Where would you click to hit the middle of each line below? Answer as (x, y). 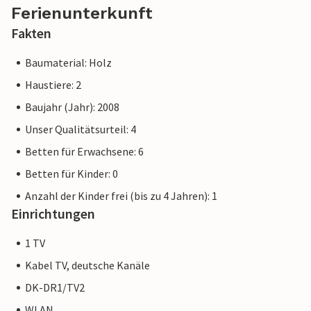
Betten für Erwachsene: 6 (84, 152)
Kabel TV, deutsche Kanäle (87, 266)
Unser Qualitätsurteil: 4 (81, 129)
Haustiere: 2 (53, 85)
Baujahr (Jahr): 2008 (72, 107)
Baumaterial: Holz (68, 63)
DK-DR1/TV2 (55, 288)
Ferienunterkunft (82, 14)
